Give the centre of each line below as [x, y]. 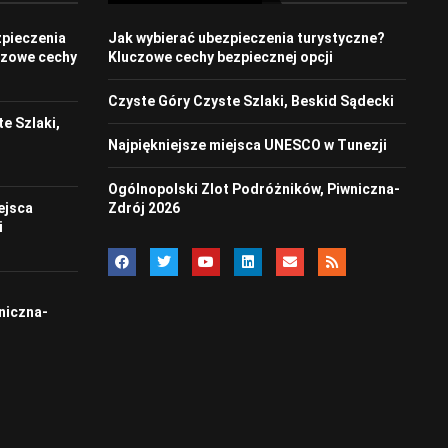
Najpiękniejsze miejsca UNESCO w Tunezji [247, 145]
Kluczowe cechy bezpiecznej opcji [220, 57]
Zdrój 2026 [143, 208]
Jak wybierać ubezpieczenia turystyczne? [246, 38]
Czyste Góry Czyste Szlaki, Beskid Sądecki [250, 101]
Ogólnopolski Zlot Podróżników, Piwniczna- [253, 189]
